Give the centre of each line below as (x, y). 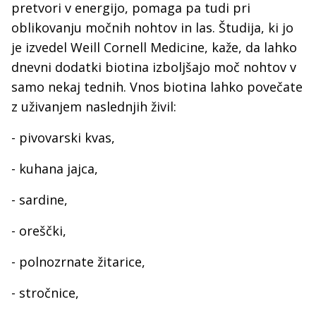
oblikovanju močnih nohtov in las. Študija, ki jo (152, 28)
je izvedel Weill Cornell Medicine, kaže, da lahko (154, 47)
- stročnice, (45, 293)
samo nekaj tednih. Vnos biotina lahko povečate (157, 87)
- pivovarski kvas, (63, 138)
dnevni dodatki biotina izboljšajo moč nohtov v (154, 67)
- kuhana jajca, (55, 169)
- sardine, (39, 200)
